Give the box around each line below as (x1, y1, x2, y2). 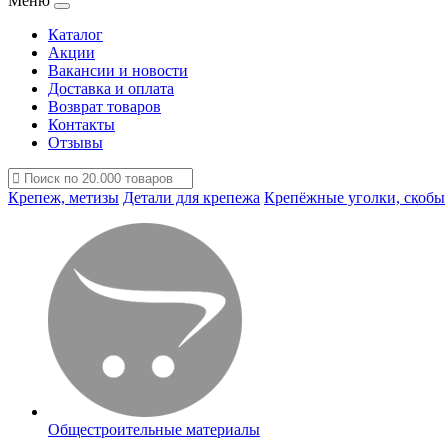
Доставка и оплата (48, 80, 174, 97)
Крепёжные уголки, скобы (264, 189, 445, 206)
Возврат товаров (48, 98, 161, 115)
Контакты (48, 116, 115, 133)
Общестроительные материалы (48, 421, 260, 438)
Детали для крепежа (123, 189, 260, 206)
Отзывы (48, 134, 103, 151)
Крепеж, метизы (8, 189, 119, 206)
